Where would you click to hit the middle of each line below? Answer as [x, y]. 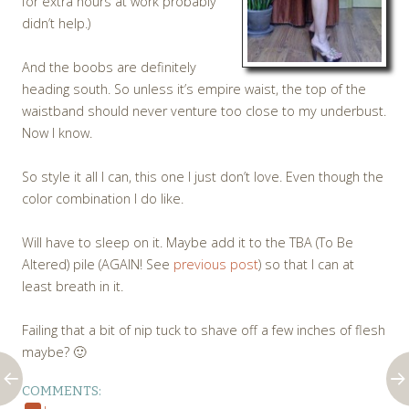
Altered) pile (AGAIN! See [98, 265]
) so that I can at [306, 265]
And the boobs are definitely [109, 68]
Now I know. [57, 133]
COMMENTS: [62, 392]
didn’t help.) [56, 24]
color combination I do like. [103, 199]
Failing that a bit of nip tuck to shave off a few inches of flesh [204, 330]
